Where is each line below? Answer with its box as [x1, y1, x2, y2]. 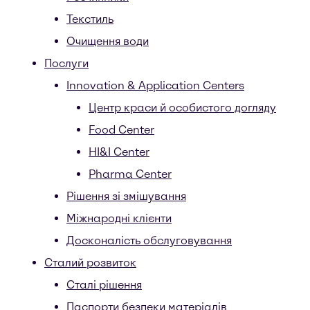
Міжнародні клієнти [66, 212, 172, 225]
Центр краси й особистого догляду [89, 101, 276, 114]
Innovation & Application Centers [66, 79, 244, 92]
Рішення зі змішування [66, 190, 186, 203]
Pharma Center [89, 167, 172, 181]
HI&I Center [89, 145, 149, 158]
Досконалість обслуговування [66, 234, 232, 247]
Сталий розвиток [44, 256, 136, 269]
